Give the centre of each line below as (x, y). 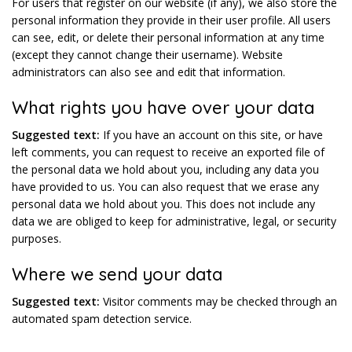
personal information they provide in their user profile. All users (171, 20)
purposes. (37, 238)
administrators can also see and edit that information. (148, 72)
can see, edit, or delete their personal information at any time (168, 37)
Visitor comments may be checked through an (220, 301)
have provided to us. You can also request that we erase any (165, 187)
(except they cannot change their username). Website (147, 55)
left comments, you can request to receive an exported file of (168, 152)
